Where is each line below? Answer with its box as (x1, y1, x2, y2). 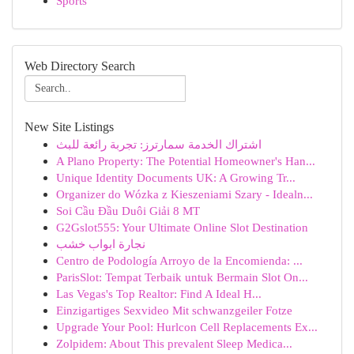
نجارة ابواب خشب (56, 237, 145, 250)
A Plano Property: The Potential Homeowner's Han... (56, 154, 315, 168)
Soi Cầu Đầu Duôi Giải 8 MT (56, 204, 200, 217)
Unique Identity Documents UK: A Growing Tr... (56, 171, 296, 184)
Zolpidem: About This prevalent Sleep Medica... (56, 337, 292, 350)
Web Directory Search (24, 59, 135, 73)
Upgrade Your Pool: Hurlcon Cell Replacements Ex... (56, 320, 318, 333)
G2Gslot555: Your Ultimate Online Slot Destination (56, 220, 308, 234)
